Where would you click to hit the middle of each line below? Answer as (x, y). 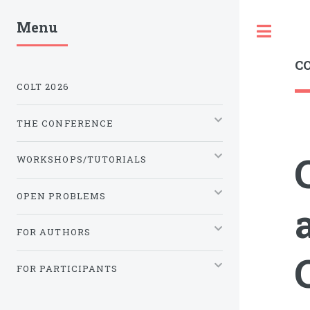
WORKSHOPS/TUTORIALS (82, 159)
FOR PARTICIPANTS (67, 268)
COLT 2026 (43, 87)
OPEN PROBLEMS (62, 195)
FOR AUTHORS (54, 232)
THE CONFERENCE (65, 123)
